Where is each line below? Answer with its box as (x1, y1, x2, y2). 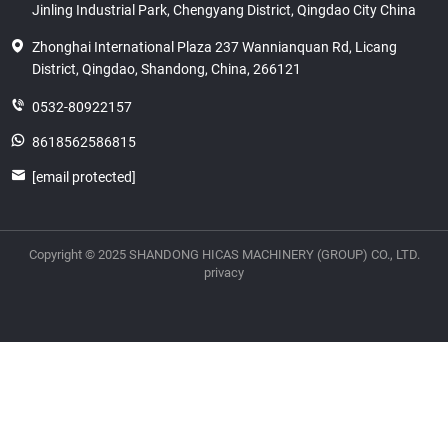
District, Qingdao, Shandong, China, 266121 (32, 60, 301, 77)
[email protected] (32, 168, 136, 185)
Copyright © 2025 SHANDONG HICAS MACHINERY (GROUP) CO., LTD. (28, 246, 420, 262)
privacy (204, 264, 244, 280)
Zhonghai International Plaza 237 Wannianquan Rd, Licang (32, 38, 397, 55)
